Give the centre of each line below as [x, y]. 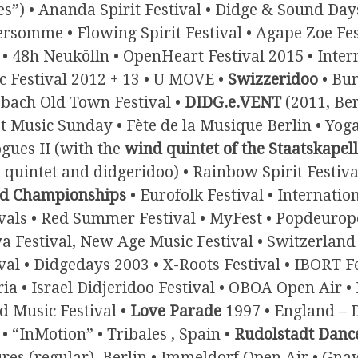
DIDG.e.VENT [233, 103]
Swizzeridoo [273, 80]
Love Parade [176, 312]
